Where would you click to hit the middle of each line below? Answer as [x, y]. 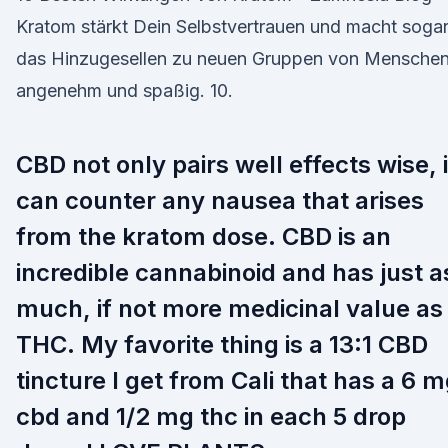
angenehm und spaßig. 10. [124, 90]
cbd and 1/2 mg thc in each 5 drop [211, 416]
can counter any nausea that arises [220, 200]
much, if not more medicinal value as [229, 308]
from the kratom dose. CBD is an [203, 236]
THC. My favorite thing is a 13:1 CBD [222, 344]
